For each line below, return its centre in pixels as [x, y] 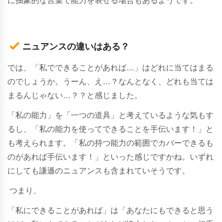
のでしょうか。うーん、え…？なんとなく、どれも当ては [111, 81]
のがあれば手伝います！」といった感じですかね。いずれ [111, 157]
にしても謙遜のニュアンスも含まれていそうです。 [99, 170]
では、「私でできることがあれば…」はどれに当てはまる [111, 67]
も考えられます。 [39, 143]
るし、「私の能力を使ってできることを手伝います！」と [111, 129]
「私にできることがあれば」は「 [67, 210]
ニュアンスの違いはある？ [76, 46]
